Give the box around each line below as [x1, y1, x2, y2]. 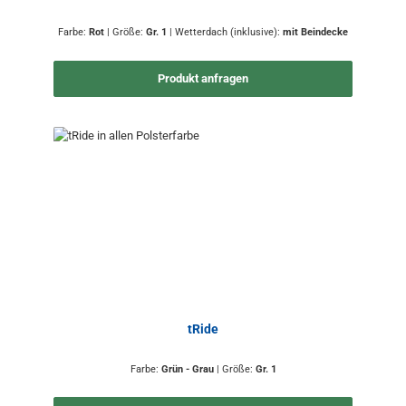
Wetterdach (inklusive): [175, 26, 283, 39]
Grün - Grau [160, 362, 217, 375]
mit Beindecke [283, 26, 348, 39]
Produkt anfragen [158, 72, 248, 86]
